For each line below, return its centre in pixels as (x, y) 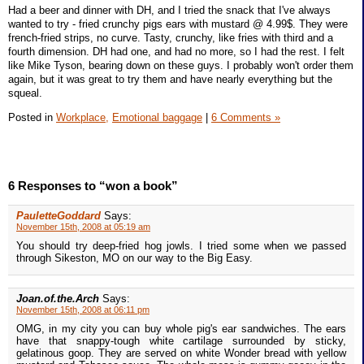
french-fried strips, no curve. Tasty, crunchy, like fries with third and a (171, 37)
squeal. (25, 93)
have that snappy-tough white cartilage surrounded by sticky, (181, 341)
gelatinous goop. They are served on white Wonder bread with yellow (181, 353)
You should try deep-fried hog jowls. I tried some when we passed (181, 246)
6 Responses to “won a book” (93, 186)
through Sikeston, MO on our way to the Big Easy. (134, 258)
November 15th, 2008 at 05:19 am (83, 227)
